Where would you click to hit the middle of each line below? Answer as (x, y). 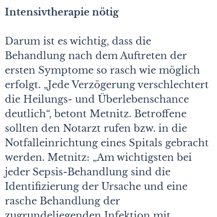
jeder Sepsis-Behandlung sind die (88, 172)
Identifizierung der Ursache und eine (96, 186)
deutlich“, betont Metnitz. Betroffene (96, 114)
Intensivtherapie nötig (62, 12)
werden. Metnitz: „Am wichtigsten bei (98, 157)
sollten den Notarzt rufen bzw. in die (96, 128)
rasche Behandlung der (62, 201)
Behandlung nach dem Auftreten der (96, 55)
